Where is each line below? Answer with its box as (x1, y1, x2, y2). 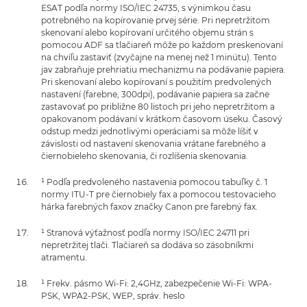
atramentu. (41, 251, 87, 262)
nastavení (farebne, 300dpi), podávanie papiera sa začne (41, 88, 269, 99)
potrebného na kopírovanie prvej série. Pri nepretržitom (41, 14, 270, 25)
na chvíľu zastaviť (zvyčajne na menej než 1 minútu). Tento (41, 51, 277, 62)
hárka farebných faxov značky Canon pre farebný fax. (41, 201, 258, 212)
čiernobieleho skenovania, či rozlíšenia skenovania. (41, 150, 248, 161)
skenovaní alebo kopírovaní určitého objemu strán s (41, 27, 254, 38)
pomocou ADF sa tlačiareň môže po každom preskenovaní (41, 39, 283, 50)
